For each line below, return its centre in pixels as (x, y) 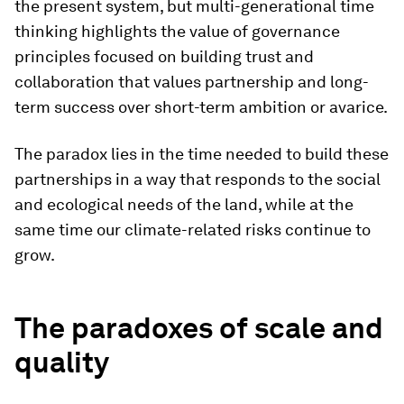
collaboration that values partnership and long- (192, 82)
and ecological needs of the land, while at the (184, 204)
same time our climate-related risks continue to (193, 230)
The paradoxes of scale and (199, 328)
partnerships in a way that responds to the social (197, 179)
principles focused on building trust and (164, 56)
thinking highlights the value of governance (177, 31)
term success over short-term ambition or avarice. (201, 107)
